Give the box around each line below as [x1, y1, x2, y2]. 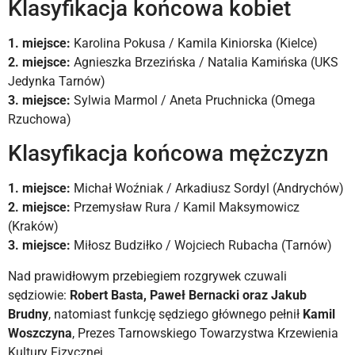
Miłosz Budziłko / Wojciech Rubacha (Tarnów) [71, 238, 332, 254]
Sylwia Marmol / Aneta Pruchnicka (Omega [71, 92, 315, 108]
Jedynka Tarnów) [8, 73, 105, 89]
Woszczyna [8, 325, 72, 341]
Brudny [8, 306, 48, 322]
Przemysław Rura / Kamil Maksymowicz [71, 200, 300, 216]
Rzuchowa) [8, 111, 71, 127]
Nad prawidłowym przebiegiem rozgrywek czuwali [8, 268, 287, 284]
